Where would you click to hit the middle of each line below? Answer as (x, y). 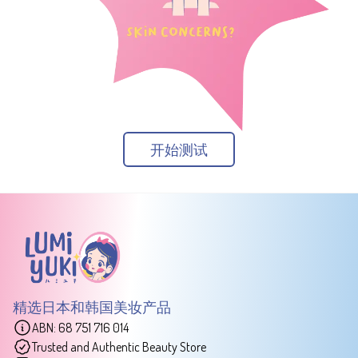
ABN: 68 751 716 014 (80, 327)
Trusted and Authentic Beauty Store (119, 346)
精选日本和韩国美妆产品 (92, 306)
